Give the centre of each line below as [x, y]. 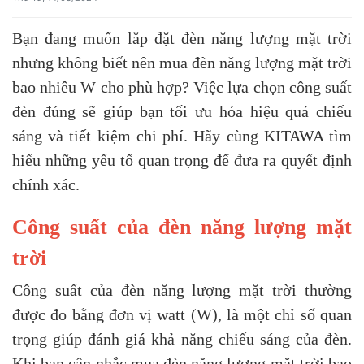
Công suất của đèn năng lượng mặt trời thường [182, 290]
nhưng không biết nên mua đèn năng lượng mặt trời [182, 63]
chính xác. [46, 184]
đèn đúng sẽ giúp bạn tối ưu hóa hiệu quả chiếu [182, 111]
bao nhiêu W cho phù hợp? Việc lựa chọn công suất [182, 87]
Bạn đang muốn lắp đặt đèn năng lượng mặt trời [182, 38]
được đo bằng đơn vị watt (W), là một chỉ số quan [182, 314]
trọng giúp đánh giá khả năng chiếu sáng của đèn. [182, 339]
